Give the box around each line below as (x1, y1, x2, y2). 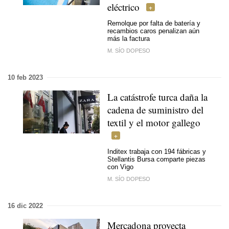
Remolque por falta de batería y (107, 19, 200, 27)
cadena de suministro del (107, 103, 203, 116)
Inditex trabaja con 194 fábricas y (107, 148, 206, 155)
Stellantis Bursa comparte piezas (107, 155, 205, 163)
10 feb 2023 (8, 73, 43, 81)
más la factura (107, 35, 150, 42)
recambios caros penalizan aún (107, 27, 199, 35)
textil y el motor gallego (107, 116, 200, 129)
